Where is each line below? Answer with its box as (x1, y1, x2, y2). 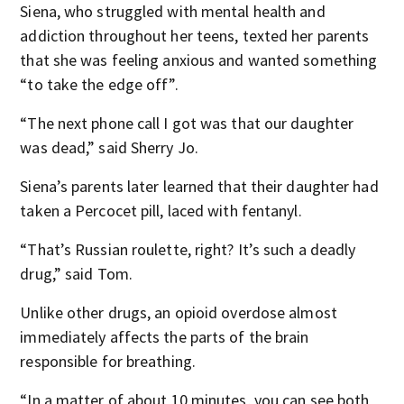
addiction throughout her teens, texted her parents (20, 25, 370, 46)
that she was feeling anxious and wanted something (20, 50, 378, 70)
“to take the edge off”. (20, 74, 179, 95)
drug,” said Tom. (20, 263, 133, 284)
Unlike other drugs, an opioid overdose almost (20, 302, 337, 323)
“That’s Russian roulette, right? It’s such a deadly (20, 239, 356, 260)
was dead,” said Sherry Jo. (20, 137, 198, 158)
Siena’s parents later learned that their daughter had (20, 176, 379, 197)
